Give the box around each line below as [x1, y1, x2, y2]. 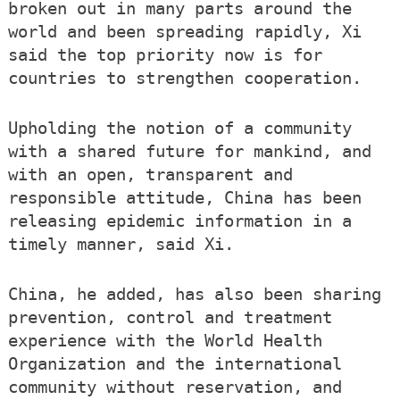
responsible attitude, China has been [7, 188, 362, 208]
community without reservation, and [7, 378, 342, 397]
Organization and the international [7, 354, 342, 374]
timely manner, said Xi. [7, 235, 234, 254]
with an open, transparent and [7, 165, 293, 185]
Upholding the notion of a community [7, 119, 352, 138]
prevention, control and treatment [7, 308, 332, 328]
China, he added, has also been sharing [7, 285, 381, 304]
